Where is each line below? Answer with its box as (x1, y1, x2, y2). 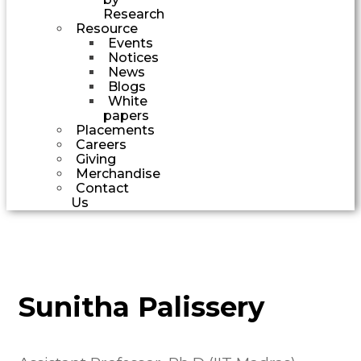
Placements (76, 122, 155, 138)
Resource (76, 20, 138, 36)
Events (108, 35, 153, 51)
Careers (76, 136, 127, 152)
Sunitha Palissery (19, 289, 264, 324)
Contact (76, 180, 129, 196)
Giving (76, 151, 116, 167)
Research (103, 6, 164, 22)
